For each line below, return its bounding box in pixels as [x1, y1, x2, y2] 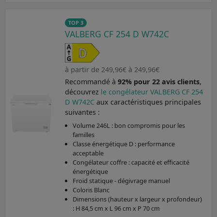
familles [72, 130, 94, 139]
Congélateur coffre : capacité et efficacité [72, 157, 189, 167]
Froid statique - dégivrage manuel [72, 176, 170, 185]
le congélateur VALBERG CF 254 [100, 87, 203, 96]
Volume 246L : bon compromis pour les [72, 121, 185, 130]
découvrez [64, 87, 101, 96]
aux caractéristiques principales [96, 97, 201, 107]
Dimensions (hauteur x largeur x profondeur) [72, 194, 202, 203]
